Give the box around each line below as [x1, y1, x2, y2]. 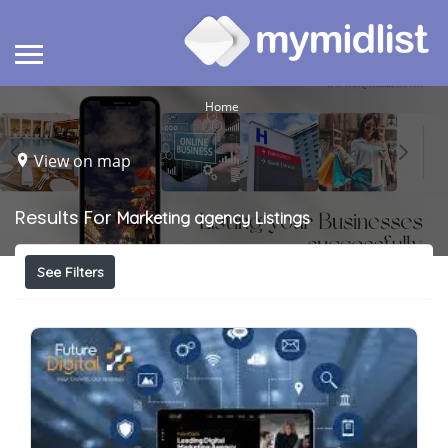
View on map [34, 149, 131, 172]
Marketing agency [117, 208, 250, 229]
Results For [15, 205, 117, 231]
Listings [255, 208, 310, 229]
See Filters [36, 263, 104, 282]
